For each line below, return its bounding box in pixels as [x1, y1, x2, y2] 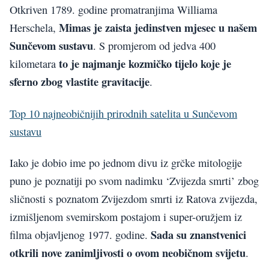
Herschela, [10, 20, 59, 35]
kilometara [10, 56, 59, 71]
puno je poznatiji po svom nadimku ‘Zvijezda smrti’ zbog [10, 174, 259, 189]
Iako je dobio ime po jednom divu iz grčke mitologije [10, 156, 242, 171]
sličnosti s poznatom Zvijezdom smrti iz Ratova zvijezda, [10, 192, 258, 207]
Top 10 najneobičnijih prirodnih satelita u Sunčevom [10, 106, 237, 121]
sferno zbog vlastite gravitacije [10, 73, 150, 90]
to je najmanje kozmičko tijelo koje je [59, 55, 231, 72]
